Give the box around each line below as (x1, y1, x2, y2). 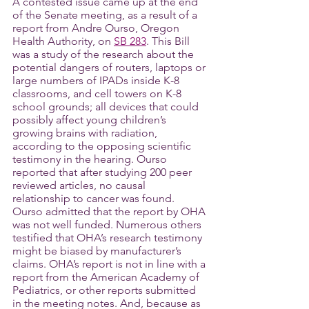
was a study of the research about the (12, 48, 197, 61)
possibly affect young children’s (12, 113, 169, 126)
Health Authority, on (12, 34, 114, 48)
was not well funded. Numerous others (12, 218, 204, 231)
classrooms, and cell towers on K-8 (12, 87, 184, 100)
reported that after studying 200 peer (12, 166, 195, 179)
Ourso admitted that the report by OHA (12, 205, 208, 218)
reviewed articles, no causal (12, 179, 148, 192)
